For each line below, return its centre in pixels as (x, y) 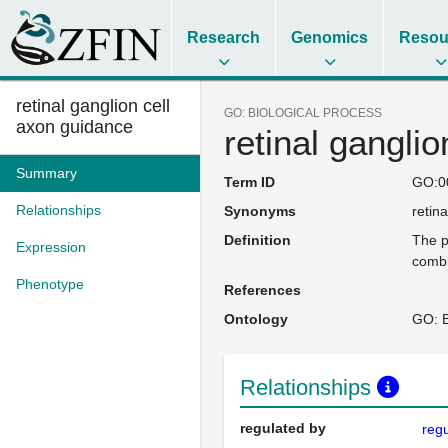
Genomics (330, 37)
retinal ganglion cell (93, 106)
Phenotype (50, 284)
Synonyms (260, 211)
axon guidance (74, 127)
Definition (257, 240)
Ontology (256, 319)
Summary (46, 173)
